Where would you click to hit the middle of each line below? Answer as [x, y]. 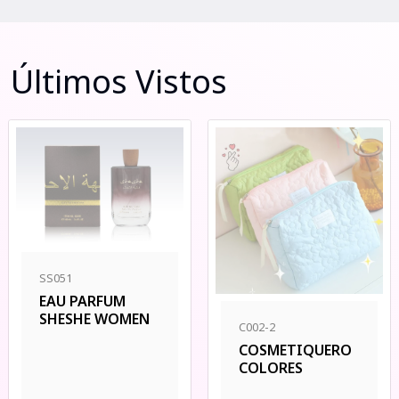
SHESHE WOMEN [94, 319]
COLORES [271, 367]
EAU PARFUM [82, 301]
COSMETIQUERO [295, 350]
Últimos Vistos [119, 81]
